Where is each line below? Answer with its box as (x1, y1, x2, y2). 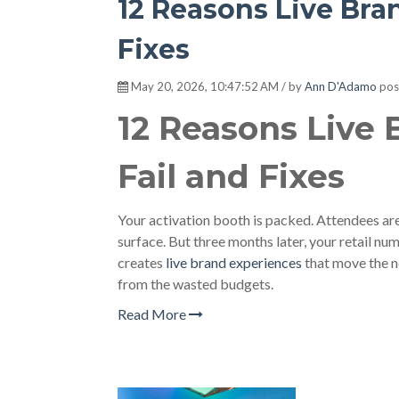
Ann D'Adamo (305, 79, 377, 94)
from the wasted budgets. (118, 275, 273, 292)
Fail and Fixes (118, 157, 345, 196)
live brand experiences (166, 254, 302, 271)
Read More (118, 305, 189, 322)
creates (118, 254, 166, 271)
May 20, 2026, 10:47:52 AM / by (128, 79, 305, 94)
